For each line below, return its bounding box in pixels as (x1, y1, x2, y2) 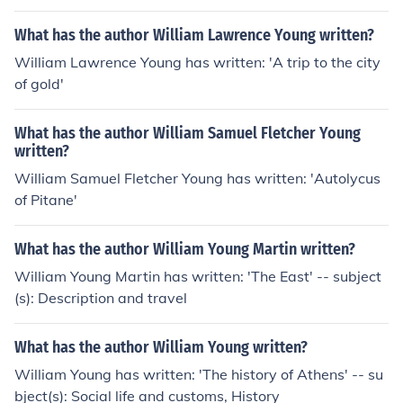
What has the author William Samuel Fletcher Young (14, 123, 361, 143)
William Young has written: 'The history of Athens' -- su (14, 365, 383, 383)
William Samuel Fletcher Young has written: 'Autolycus (14, 169, 381, 187)
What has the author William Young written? (14, 337, 308, 357)
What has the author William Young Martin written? (14, 239, 355, 259)
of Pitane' (14, 191, 77, 209)
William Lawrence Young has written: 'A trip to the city (14, 53, 381, 71)
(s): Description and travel (14, 289, 187, 307)
